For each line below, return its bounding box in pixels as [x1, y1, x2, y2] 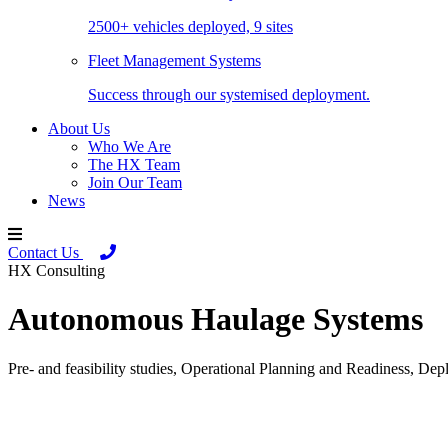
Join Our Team [88, 174, 182, 191]
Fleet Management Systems [88, 52, 261, 69]
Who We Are [88, 138, 171, 155]
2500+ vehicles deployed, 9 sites [88, 18, 293, 35]
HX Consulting [8, 262, 105, 279]
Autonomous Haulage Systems [8, 301, 423, 338]
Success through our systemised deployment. [88, 86, 370, 103]
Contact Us [8, 244, 83, 261]
